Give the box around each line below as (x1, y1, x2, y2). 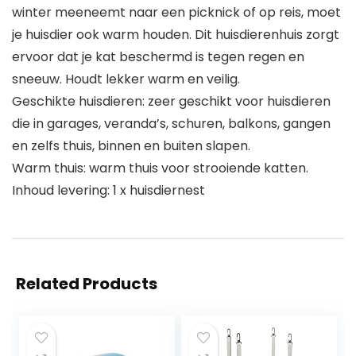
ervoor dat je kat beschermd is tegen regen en (12, 48, 304, 67)
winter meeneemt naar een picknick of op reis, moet (12, 3, 341, 22)
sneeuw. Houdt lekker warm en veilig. (12, 70, 240, 89)
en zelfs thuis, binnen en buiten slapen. (12, 137, 250, 156)
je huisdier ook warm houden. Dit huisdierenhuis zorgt (12, 25, 339, 44)
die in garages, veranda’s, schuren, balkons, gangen (12, 114, 331, 133)
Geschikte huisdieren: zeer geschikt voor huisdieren (12, 92, 331, 111)
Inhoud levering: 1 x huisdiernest (12, 181, 205, 200)
